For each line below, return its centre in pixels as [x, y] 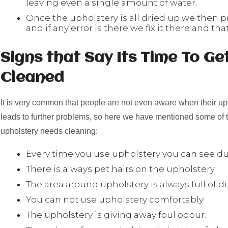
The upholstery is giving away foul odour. [117, 215]
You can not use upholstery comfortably [115, 199]
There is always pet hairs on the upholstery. [121, 169]
